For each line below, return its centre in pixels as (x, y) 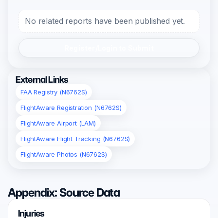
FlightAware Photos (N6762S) (64, 154)
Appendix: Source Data (64, 193)
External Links (42, 80)
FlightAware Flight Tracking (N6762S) (75, 139)
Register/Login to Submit (109, 48)
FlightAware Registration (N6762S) (71, 108)
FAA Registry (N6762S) (54, 92)
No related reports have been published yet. (105, 21)
